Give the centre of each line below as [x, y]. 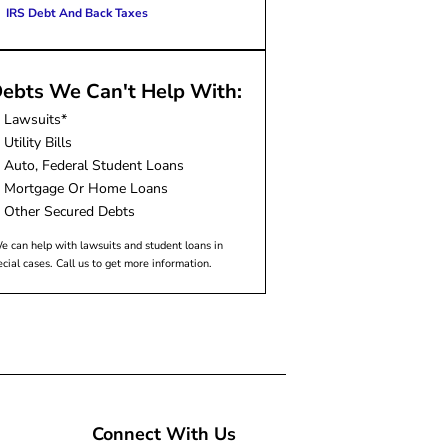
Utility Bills [37, 142]
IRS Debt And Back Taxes [76, 12]
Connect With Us [164, 433]
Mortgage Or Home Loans [85, 188]
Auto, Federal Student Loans [93, 165]
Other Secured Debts [69, 211]
